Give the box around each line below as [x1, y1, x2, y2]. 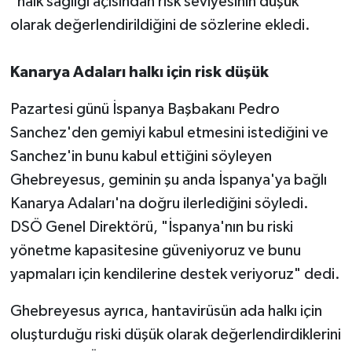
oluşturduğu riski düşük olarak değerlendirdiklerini [9, 327, 341, 343]
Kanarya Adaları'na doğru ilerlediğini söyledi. [9, 196, 309, 212]
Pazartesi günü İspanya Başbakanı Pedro [9, 101, 280, 118]
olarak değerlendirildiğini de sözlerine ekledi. [9, 17, 310, 34]
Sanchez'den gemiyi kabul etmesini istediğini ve [9, 125, 328, 141]
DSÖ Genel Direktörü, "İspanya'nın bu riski [9, 219, 293, 236]
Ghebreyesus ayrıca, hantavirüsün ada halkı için [9, 303, 322, 320]
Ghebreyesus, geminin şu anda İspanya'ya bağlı [9, 172, 327, 189]
